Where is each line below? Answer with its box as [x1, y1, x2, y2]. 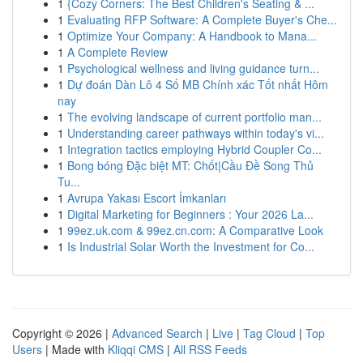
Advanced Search [112, 325, 203, 341]
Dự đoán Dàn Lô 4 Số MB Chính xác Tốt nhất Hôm [67, 76, 328, 92]
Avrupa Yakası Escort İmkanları [67, 190, 226, 206]
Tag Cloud [243, 325, 296, 341]
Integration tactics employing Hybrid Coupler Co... [67, 141, 322, 157]
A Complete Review [67, 44, 168, 60]
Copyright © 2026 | [12, 325, 112, 341]
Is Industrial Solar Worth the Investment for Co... [67, 238, 314, 254]
